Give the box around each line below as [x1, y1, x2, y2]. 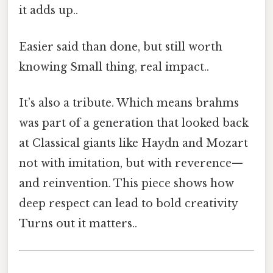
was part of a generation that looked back [19, 116, 249, 130]
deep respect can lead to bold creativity [19, 196, 238, 210]
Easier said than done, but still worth [19, 40, 222, 54]
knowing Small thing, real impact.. [19, 60, 209, 74]
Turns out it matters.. [19, 216, 137, 230]
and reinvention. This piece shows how [19, 176, 234, 190]
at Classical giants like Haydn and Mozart [19, 136, 248, 150]
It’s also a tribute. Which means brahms [19, 96, 239, 110]
